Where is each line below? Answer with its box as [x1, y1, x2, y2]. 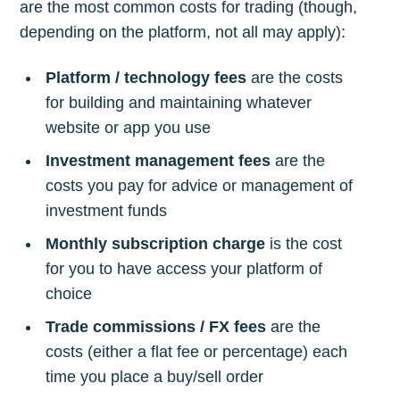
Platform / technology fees [46, 69, 247, 87]
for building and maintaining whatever [46, 94, 312, 112]
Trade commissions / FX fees [46, 318, 267, 337]
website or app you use [46, 119, 212, 137]
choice [46, 285, 93, 304]
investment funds [46, 202, 168, 221]
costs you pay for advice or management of [46, 177, 354, 196]
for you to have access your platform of [46, 260, 323, 279]
